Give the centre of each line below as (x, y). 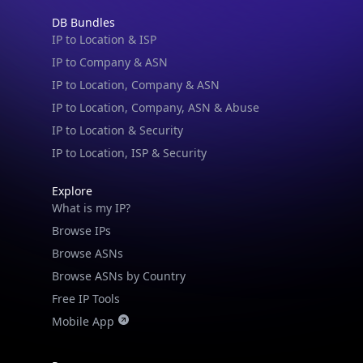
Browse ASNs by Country (119, 275)
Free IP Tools (86, 298)
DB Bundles (83, 22)
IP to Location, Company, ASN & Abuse (156, 107)
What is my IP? (91, 207)
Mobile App (83, 321)
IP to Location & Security (117, 130)
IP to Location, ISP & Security (129, 152)
